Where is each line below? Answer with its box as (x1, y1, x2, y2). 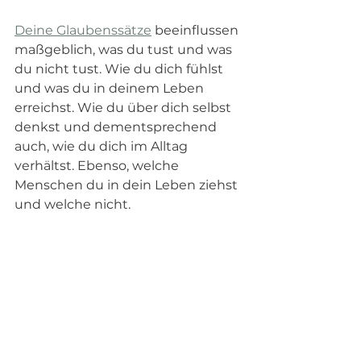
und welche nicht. (15, 196, 134, 212)
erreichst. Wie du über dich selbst (15, 99, 234, 115)
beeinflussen (151, 22, 242, 38)
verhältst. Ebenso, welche (15, 157, 182, 173)
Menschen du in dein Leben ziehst (15, 176, 241, 193)
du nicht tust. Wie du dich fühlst (15, 60, 226, 77)
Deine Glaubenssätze (15, 22, 151, 38)
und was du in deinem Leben (15, 80, 207, 96)
